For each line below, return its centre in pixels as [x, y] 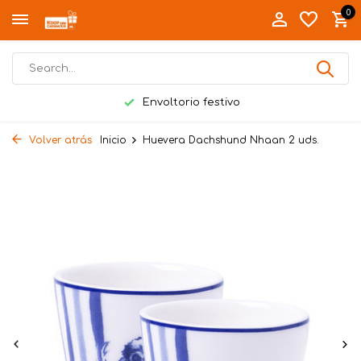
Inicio [113, 140]
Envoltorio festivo [190, 102]
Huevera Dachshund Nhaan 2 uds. [231, 140]
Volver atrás [59, 140]
